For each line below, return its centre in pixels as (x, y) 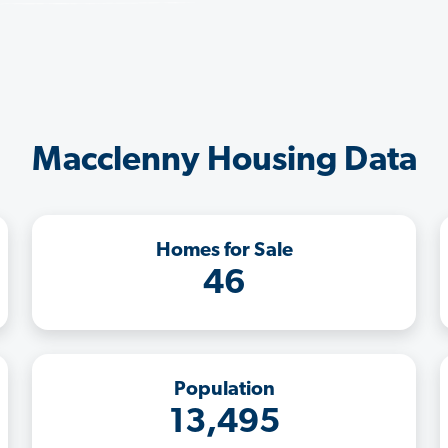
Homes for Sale (224, 250)
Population (224, 389)
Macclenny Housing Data (224, 161)
